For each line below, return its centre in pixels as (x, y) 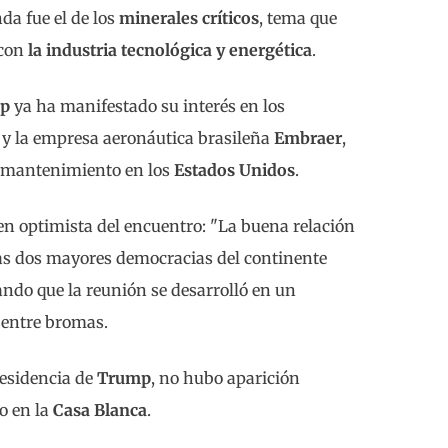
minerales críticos (189, 17)
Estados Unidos (234, 169)
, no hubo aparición (225, 377)
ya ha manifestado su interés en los (147, 105)
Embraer (308, 137)
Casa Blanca (100, 409)
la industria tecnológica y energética (170, 49)
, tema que (298, 17)
